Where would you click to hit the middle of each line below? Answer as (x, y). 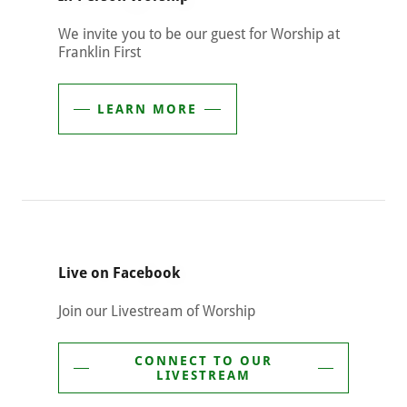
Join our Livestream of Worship (159, 311)
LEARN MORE (148, 109)
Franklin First (99, 52)
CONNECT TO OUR (203, 361)
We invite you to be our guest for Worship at (199, 34)
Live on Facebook (119, 273)
